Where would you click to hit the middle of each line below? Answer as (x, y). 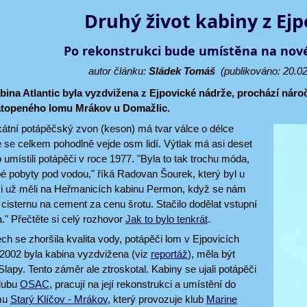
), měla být (211, 254)
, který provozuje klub (157, 299)
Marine (221, 299)
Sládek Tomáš (182, 71)
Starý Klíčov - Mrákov (59, 299)
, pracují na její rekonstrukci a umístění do (142, 284)
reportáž (169, 254)
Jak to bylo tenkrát (166, 219)
